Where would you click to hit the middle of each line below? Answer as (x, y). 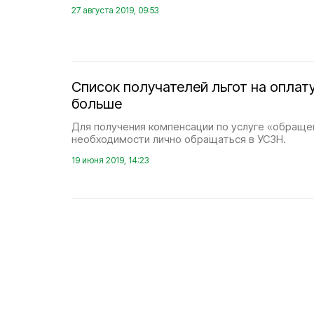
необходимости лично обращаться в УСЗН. (179, 139)
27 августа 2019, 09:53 (115, 10)
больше (97, 104)
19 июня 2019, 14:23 (110, 160)
